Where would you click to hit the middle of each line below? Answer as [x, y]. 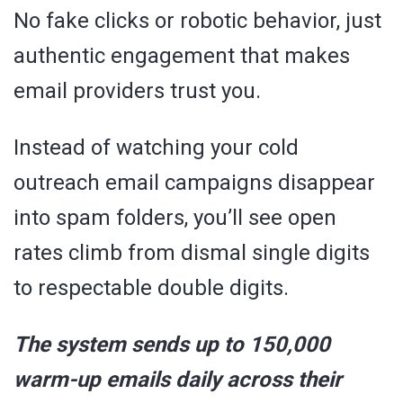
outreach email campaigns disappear [194, 182]
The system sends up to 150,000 [172, 344]
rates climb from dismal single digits [192, 252]
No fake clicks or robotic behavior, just [197, 20]
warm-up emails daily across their [178, 379]
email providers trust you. [137, 90]
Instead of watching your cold [156, 147]
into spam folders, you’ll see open [175, 217]
